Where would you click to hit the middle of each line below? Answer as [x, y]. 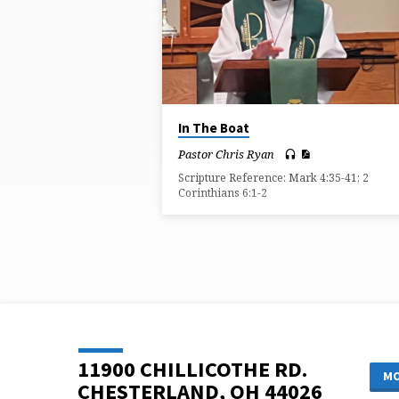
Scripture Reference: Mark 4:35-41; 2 [273, 178]
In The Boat [214, 128]
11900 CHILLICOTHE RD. [192, 370]
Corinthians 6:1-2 [223, 193]
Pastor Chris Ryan [226, 155]
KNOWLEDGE [189, 49]
